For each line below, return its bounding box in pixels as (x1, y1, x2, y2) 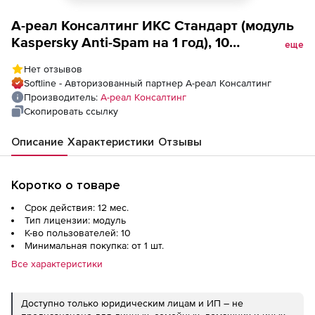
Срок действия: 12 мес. (25, 202, 129, 213)
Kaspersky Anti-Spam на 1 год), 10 (11, 34, 229, 50)
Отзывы (158, 135, 202, 149)
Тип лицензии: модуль (25, 214, 126, 226)
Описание (11, 135, 63, 149)
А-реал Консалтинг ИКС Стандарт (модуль (11, 18, 294, 33)
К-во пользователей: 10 (25, 227, 131, 238)
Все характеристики (11, 258, 103, 269)
